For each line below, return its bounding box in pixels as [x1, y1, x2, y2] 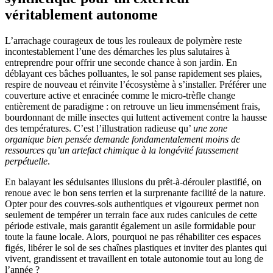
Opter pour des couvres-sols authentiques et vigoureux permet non [5, 198, 259, 209]
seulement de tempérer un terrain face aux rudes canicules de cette [5, 209, 257, 220]
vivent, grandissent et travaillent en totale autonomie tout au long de [5, 253, 263, 264]
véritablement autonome [5, 6, 158, 23]
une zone [193, 122, 227, 133]
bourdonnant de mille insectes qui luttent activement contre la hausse [5, 112, 267, 122]
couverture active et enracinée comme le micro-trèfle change [5, 90, 235, 101]
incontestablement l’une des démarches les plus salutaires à [5, 46, 230, 57]
